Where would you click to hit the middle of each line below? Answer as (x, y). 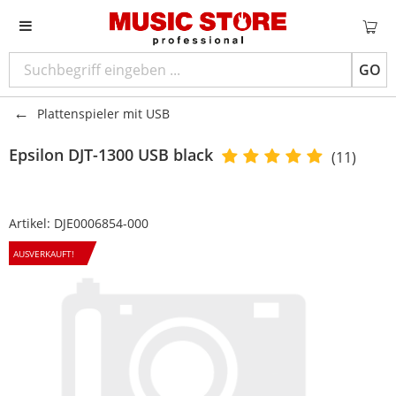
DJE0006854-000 (101, 223)
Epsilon (36, 155)
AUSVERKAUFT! (43, 254)
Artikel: (31, 223)
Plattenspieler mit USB (103, 114)
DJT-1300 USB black (141, 155)
